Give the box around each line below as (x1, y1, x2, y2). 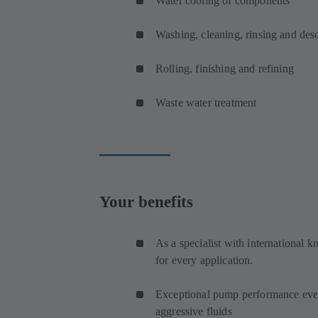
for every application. (155, 254, 253, 267)
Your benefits (99, 192, 193, 211)
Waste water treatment (155, 97, 260, 109)
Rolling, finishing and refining (155, 62, 297, 75)
